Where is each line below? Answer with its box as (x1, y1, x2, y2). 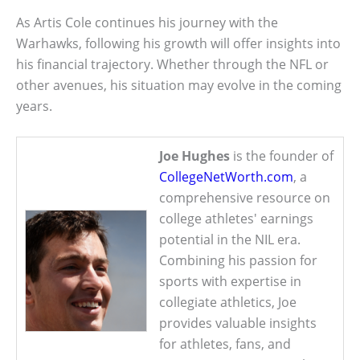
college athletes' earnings (159, 210, 313, 228)
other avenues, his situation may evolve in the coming (16, 76, 342, 94)
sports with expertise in (159, 272, 301, 291)
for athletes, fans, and (159, 335, 291, 354)
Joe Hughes (159, 147, 230, 166)
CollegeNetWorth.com (159, 168, 293, 186)
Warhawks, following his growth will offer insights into (16, 34, 341, 52)
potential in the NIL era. (159, 231, 301, 249)
